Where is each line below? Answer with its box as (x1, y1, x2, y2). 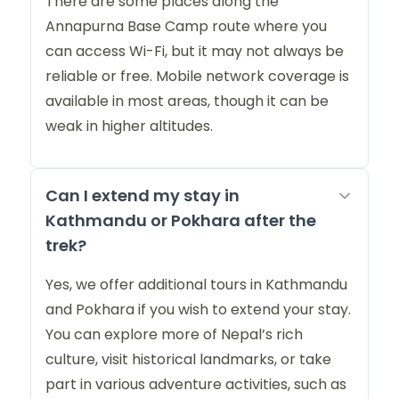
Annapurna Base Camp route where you (45, 16, 327, 37)
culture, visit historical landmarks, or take (45, 349, 331, 370)
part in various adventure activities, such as (45, 374, 346, 395)
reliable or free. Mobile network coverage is (45, 66, 349, 87)
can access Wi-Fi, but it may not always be (45, 41, 344, 62)
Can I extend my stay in (45, 184, 240, 208)
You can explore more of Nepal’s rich (45, 324, 303, 346)
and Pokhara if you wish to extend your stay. (45, 299, 351, 321)
